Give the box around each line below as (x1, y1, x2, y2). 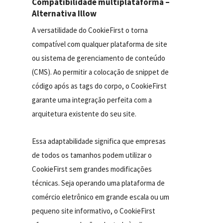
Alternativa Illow (32, 7, 97, 19)
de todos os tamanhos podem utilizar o (32, 150, 152, 160)
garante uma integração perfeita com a (32, 95, 152, 105)
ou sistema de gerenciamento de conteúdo (32, 53, 166, 63)
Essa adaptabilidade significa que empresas (32, 136, 166, 146)
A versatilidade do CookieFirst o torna (32, 25, 148, 35)
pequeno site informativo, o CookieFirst (32, 206, 156, 216)
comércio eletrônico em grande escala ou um (32, 192, 170, 202)
